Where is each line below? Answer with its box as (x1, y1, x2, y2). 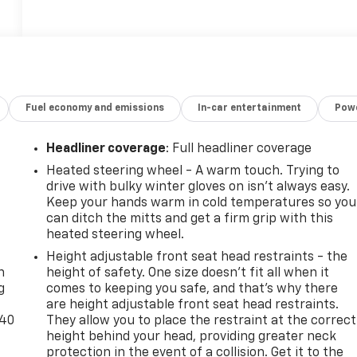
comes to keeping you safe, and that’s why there (46, 282, 339, 296)
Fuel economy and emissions (25, 103, 165, 113)
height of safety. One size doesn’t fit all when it (46, 266, 330, 280)
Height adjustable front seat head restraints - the (46, 250, 348, 264)
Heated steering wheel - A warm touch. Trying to (46, 164, 340, 178)
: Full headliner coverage (166, 142, 312, 155)
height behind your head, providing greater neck (46, 330, 337, 343)
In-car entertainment (198, 103, 302, 113)
